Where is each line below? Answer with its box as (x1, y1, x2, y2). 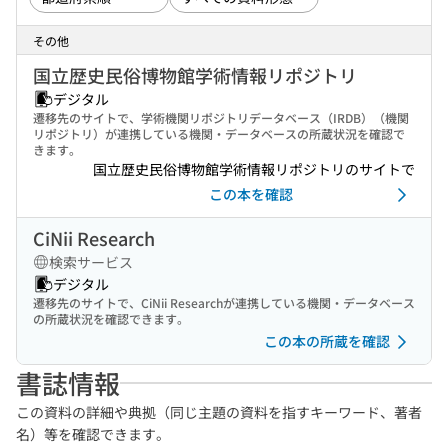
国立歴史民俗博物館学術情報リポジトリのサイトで (93, 159, 415, 179)
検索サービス (49, 252, 133, 272)
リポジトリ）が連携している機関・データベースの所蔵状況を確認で (33, 125, 405, 142)
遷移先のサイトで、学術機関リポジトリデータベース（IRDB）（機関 (33, 109, 409, 126)
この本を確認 (209, 184, 293, 204)
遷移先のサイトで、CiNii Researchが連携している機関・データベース (33, 294, 415, 311)
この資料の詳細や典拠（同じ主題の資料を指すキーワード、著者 (16, 402, 422, 422)
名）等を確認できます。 (16, 424, 170, 444)
